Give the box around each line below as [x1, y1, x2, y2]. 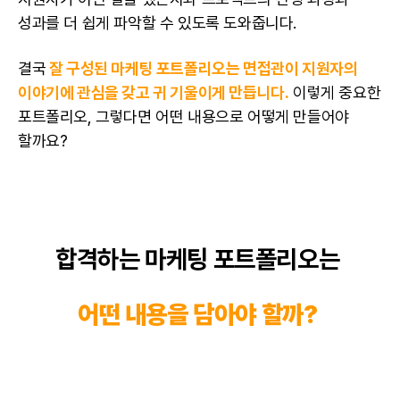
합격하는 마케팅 [55, 244, 213, 275]
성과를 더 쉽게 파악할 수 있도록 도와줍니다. [18, 13, 301, 33]
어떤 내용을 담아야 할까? [78, 299, 322, 330]
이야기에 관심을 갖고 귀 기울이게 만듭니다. [18, 83, 289, 103]
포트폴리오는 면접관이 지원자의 [153, 59, 358, 79]
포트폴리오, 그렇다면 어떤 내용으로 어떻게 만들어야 [18, 107, 349, 127]
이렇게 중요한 [288, 83, 381, 103]
